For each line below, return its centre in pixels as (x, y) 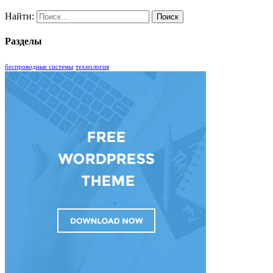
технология (92, 66)
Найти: (19, 16)
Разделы (23, 41)
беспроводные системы (39, 66)
